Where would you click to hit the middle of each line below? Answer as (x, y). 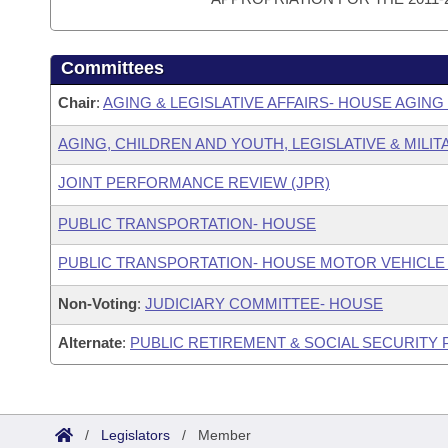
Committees (112, 68)
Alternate (90, 342)
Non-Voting (97, 303)
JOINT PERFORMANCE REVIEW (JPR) (194, 182)
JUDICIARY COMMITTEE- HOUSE (264, 303)
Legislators (135, 435)
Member (224, 435)
